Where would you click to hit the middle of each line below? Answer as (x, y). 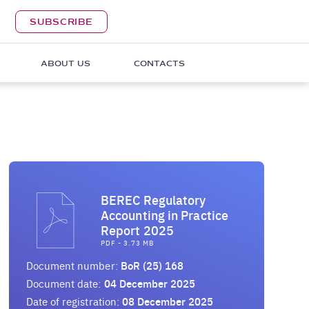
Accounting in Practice (165, 215)
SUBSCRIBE (62, 21)
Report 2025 (137, 230)
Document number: (72, 266)
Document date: (64, 283)
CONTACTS (159, 63)
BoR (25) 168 (152, 266)
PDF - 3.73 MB (128, 243)
